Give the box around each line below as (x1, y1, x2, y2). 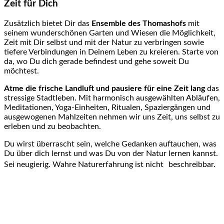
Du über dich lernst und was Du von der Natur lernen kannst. (4, 149, 218, 157)
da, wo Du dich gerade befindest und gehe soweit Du (4, 57, 189, 65)
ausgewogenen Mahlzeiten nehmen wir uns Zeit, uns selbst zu (4, 112, 220, 121)
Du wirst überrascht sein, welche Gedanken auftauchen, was (4, 139, 216, 148)
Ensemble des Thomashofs (91, 19, 186, 27)
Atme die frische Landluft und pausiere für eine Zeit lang (4, 84, 205, 92)
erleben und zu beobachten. (4, 122, 101, 130)
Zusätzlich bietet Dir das (4, 19, 91, 27)
